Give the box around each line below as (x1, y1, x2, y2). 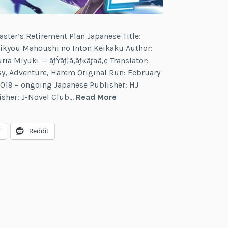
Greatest (116, 103, 151, 113)
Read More (76, 92, 117, 102)
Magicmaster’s (116, 116, 175, 126)
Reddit (29, 126, 49, 135)
